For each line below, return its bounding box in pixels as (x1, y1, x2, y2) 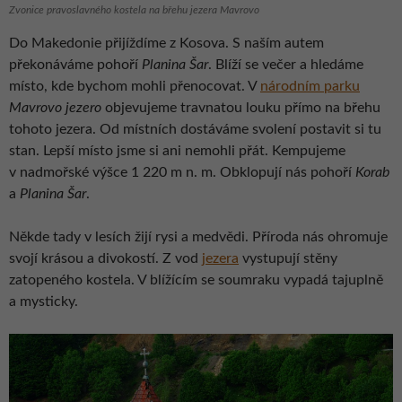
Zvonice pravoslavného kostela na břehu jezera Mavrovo (9, 4, 259, 16)
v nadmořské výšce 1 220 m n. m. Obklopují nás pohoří (9, 165, 355, 180)
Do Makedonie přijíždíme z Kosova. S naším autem (9, 36, 324, 51)
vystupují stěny (239, 251, 337, 267)
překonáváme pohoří (9, 57, 142, 73)
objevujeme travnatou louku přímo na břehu (101, 100, 380, 116)
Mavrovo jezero (9, 100, 101, 116)
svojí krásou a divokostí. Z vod (9, 251, 202, 267)
